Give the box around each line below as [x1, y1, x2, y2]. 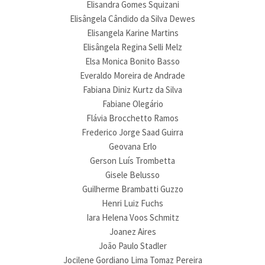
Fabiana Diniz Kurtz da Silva [83, 84, 182, 95]
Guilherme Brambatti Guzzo [82, 183, 183, 195]
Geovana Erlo [108, 141, 157, 152]
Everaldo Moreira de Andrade [80, 70, 185, 81]
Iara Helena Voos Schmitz [86, 212, 179, 223]
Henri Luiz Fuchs [102, 198, 163, 209]
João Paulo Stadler [98, 240, 167, 251]
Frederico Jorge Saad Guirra [82, 127, 183, 138]
